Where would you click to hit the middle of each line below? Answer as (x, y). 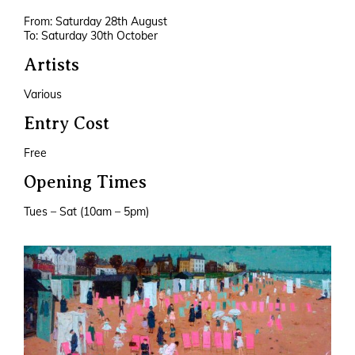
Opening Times (85, 182)
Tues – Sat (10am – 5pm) (86, 212)
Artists (52, 65)
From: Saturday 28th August (95, 21)
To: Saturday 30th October (91, 36)
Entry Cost (67, 123)
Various (43, 94)
